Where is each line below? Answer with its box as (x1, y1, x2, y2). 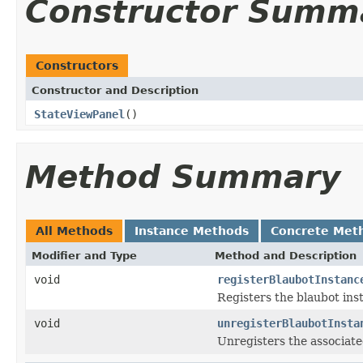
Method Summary (25, 158, 340, 195)
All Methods (36, 224, 113, 237)
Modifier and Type (32, 249, 137, 262)
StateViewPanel (34, 107, 125, 121)
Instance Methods (135, 224, 249, 237)
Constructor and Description (32, 83, 199, 96)
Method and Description (215, 249, 357, 262)
